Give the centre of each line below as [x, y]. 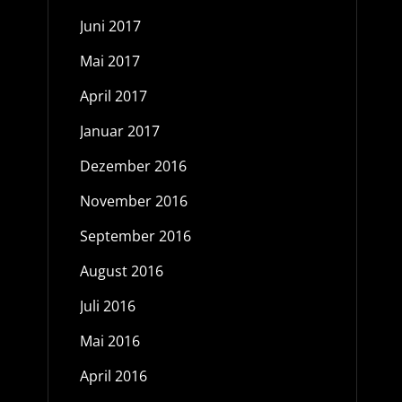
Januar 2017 [119, 131]
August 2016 [121, 271]
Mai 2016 [109, 341]
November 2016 [133, 201]
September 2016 [135, 236]
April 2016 [113, 376]
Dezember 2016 [133, 166]
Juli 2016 [107, 306]
